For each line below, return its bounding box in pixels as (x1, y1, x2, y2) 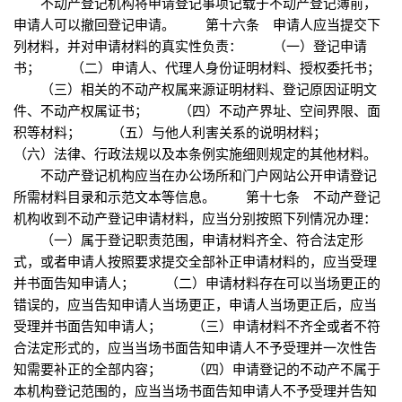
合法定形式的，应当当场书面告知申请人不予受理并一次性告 (13, 337, 377, 357)
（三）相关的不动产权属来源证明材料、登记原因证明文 (13, 79, 377, 99)
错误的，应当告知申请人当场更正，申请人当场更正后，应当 (13, 294, 377, 314)
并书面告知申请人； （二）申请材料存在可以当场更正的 (13, 273, 380, 293)
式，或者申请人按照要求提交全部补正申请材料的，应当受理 (13, 251, 377, 271)
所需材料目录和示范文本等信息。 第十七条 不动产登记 (13, 187, 380, 206)
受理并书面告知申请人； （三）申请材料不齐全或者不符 (13, 316, 380, 336)
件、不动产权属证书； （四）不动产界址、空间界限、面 (13, 100, 380, 120)
